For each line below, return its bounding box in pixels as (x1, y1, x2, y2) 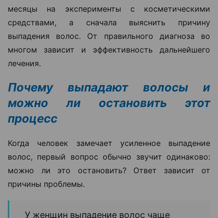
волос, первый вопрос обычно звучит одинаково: (8, 151, 210, 162)
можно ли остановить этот (8, 95, 210, 110)
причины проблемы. (8, 179, 85, 189)
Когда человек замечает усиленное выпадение (8, 138, 210, 148)
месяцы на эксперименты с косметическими (8, 3, 210, 14)
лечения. (8, 58, 41, 68)
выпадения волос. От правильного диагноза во (8, 31, 210, 41)
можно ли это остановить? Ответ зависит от (8, 165, 210, 175)
